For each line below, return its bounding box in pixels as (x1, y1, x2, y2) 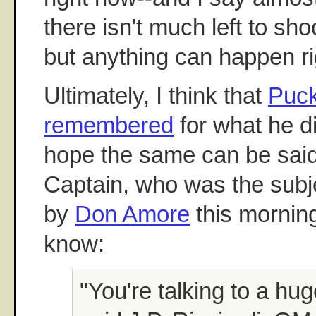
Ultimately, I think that (44, 83, 268, 109)
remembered (44, 112, 174, 139)
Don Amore (75, 201, 190, 228)
